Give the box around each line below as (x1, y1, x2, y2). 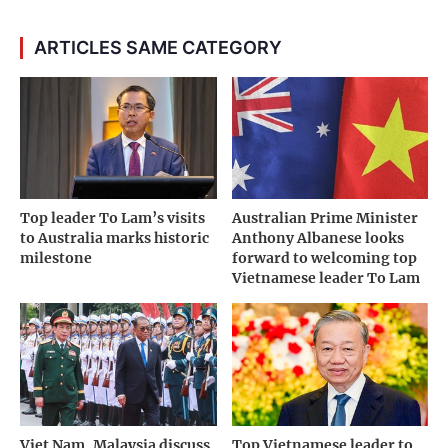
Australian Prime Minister (231, 209, 418, 228)
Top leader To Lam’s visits (20, 209, 205, 228)
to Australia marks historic (20, 229, 209, 248)
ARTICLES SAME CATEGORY (34, 36, 282, 58)
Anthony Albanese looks (231, 229, 404, 248)
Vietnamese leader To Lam (231, 269, 420, 288)
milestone (20, 249, 92, 268)
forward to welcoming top (231, 249, 417, 268)
